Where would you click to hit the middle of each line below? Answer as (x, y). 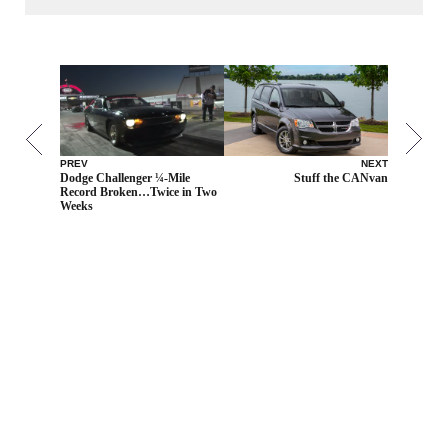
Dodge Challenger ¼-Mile (125, 178)
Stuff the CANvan (341, 178)
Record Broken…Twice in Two (138, 192)
